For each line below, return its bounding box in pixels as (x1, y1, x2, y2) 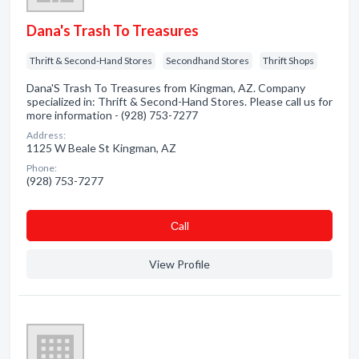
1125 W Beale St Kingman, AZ (26, 141, 176, 155)
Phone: (26, 162, 57, 174)
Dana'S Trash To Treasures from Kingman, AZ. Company (26, 81, 305, 95)
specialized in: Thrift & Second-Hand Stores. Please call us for (26, 95, 333, 108)
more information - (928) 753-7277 (26, 108, 198, 122)
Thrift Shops (263, 54, 314, 67)
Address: (26, 129, 66, 141)
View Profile (149, 257, 210, 271)
